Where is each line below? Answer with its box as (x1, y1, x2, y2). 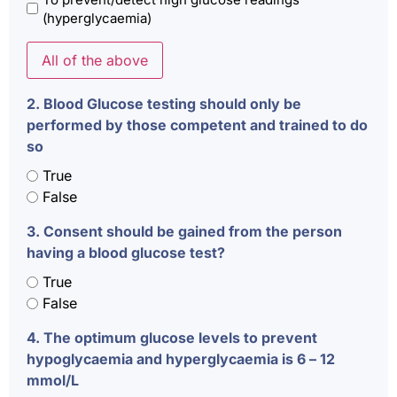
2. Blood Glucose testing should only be (27, 94, 301, 113)
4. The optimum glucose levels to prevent (27, 329, 317, 347)
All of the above (42, 51, 148, 69)
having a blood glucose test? (27, 244, 225, 261)
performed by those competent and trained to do (27, 115, 368, 134)
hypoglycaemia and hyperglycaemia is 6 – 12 (27, 350, 335, 369)
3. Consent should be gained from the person (27, 222, 342, 240)
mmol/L (27, 371, 79, 390)
